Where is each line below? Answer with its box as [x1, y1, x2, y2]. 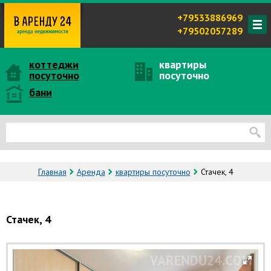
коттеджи [29, 57, 79, 72]
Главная [38, 166, 67, 178]
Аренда [76, 166, 105, 178]
